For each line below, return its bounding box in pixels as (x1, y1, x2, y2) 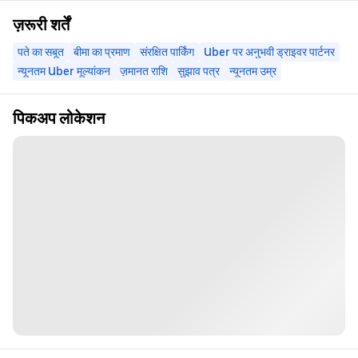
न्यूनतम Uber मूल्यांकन (18, 65, 110, 78)
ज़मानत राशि (120, 65, 168, 78)
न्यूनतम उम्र (229, 65, 276, 78)
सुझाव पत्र (177, 65, 220, 78)
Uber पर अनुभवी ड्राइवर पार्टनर (204, 46, 335, 59)
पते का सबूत (18, 46, 64, 59)
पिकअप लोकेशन (13, 109, 105, 129)
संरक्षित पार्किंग (140, 46, 194, 59)
